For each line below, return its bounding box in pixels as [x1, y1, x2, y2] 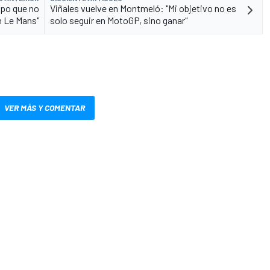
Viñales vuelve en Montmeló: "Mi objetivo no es [50, 2, 236, 14]
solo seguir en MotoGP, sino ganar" [50, 14, 187, 27]
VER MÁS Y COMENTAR [4, 102, 85, 113]
